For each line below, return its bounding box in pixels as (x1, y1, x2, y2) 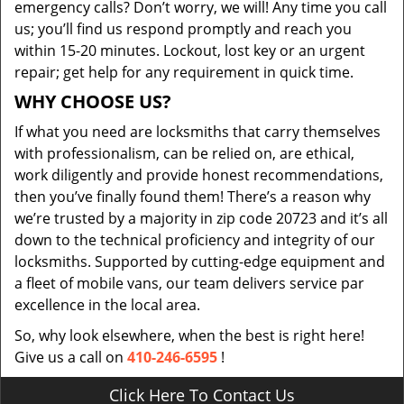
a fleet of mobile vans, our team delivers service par (14, 273, 364, 293)
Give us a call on (14, 347, 127, 367)
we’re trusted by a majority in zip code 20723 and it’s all (14, 208, 388, 228)
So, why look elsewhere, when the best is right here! (14, 326, 364, 345)
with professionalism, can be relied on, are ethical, (14, 143, 354, 163)
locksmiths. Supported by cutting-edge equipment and (14, 252, 385, 271)
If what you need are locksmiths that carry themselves (14, 122, 381, 142)
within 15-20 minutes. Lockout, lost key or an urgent (14, 41, 365, 60)
